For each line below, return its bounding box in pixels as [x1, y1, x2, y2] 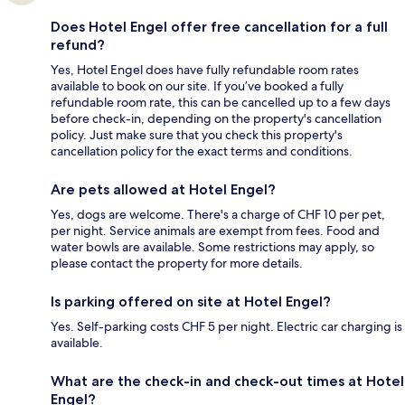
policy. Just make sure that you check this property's [51, 127, 343, 144]
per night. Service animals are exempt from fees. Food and [51, 222, 380, 240]
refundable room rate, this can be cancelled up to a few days [51, 94, 391, 111]
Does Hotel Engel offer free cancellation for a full [51, 18, 388, 36]
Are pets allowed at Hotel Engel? [51, 181, 276, 199]
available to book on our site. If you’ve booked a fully [51, 78, 344, 95]
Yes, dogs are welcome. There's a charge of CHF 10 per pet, [51, 206, 385, 223]
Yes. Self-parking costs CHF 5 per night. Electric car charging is [51, 318, 402, 335]
